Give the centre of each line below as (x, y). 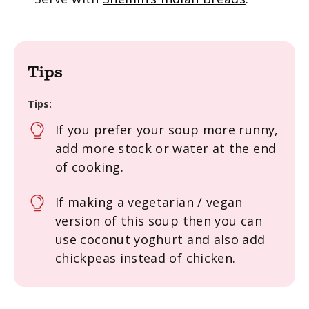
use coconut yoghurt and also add (160, 239)
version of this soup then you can (159, 220)
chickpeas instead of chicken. (146, 258)
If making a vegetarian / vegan (149, 202)
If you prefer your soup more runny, (167, 129)
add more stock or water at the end (166, 148)
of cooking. (89, 167)
